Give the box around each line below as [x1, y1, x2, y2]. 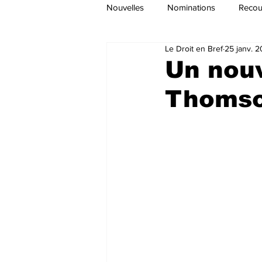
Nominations [167, 2, 215, 12]
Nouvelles [106, 2, 144, 12]
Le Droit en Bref [165, 44, 223, 53]
